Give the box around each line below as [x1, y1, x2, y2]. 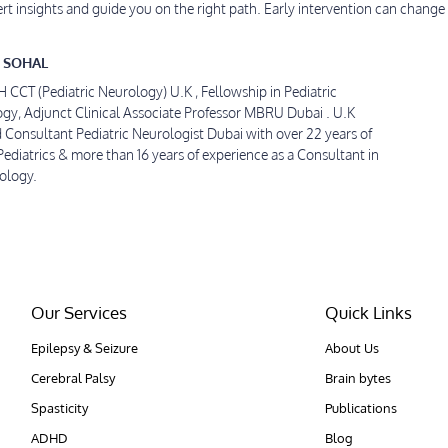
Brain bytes [325, 370, 392, 386]
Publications [325, 400, 398, 416]
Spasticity [30, 400, 88, 416]
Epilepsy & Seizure [30, 340, 138, 356]
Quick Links [325, 302, 413, 323]
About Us [325, 340, 380, 356]
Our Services [30, 302, 127, 323]
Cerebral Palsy [30, 370, 115, 386]
